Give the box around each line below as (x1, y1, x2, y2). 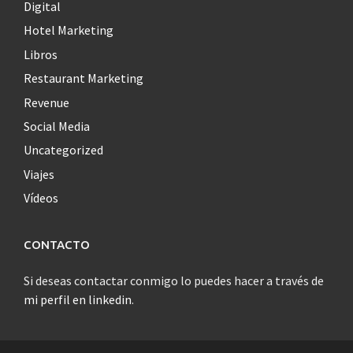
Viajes (24, 165, 54, 182)
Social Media (24, 117, 90, 134)
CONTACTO (24, 238, 90, 252)
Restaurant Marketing (24, 70, 143, 87)
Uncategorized (24, 142, 103, 158)
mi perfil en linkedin (24, 292, 132, 308)
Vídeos (24, 190, 58, 206)
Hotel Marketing (24, 22, 113, 39)
